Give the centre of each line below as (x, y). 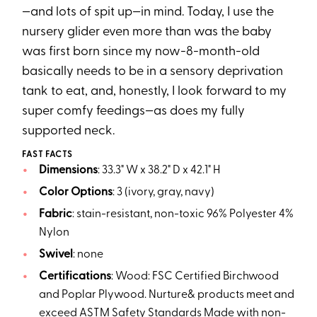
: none (88, 255)
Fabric (55, 215)
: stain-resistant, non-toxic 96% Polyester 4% (183, 215)
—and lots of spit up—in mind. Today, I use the (148, 13)
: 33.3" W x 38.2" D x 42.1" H (158, 171)
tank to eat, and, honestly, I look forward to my (155, 92)
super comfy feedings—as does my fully (134, 112)
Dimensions (68, 171)
